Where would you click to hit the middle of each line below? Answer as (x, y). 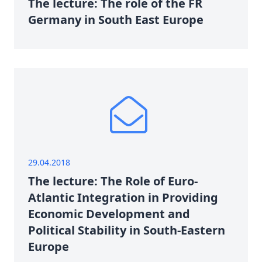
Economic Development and (109, 214)
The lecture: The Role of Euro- (113, 181)
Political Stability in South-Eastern (127, 230)
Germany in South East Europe (116, 20)
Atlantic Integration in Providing (123, 197)
